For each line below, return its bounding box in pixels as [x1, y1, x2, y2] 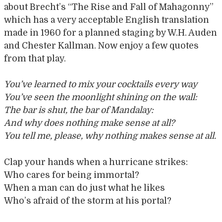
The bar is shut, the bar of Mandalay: [4, 105, 154, 115]
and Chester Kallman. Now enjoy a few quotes [4, 40, 199, 51]
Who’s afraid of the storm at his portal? [4, 195, 171, 206]
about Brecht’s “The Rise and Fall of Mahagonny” [4, 1, 214, 12]
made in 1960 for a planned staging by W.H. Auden [4, 27, 217, 38]
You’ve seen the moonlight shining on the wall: [4, 92, 197, 103]
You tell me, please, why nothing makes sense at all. [4, 131, 216, 141]
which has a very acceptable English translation [4, 14, 209, 25]
